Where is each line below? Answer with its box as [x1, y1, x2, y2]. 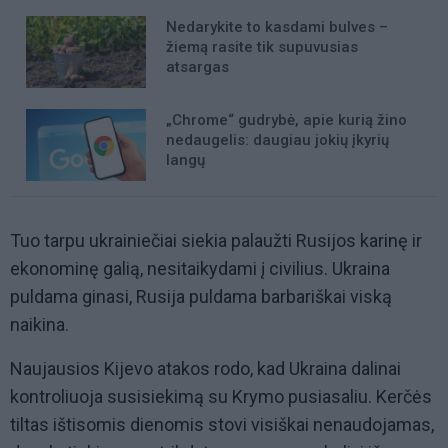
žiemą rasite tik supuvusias [166, 38, 358, 57]
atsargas [166, 58, 229, 77]
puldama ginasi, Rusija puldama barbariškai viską [10, 286, 392, 308]
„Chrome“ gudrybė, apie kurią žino [166, 111, 407, 130]
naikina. [10, 314, 69, 336]
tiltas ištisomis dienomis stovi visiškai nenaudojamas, [10, 414, 434, 436]
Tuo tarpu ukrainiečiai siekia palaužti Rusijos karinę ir [10, 230, 422, 252]
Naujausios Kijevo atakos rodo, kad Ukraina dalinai [10, 358, 401, 380]
